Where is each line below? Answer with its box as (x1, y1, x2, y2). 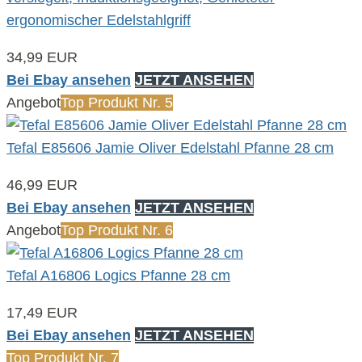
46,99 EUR (6, 176, 78, 193)
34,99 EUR (6, 48, 78, 65)
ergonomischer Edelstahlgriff (6, 11, 191, 28)
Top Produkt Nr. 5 (61, 94, 173, 111)
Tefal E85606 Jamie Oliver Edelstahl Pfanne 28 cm (6, 139, 334, 156)
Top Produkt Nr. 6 (61, 221, 173, 238)
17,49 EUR (6, 304, 78, 321)
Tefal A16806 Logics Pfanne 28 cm (6, 267, 230, 284)
